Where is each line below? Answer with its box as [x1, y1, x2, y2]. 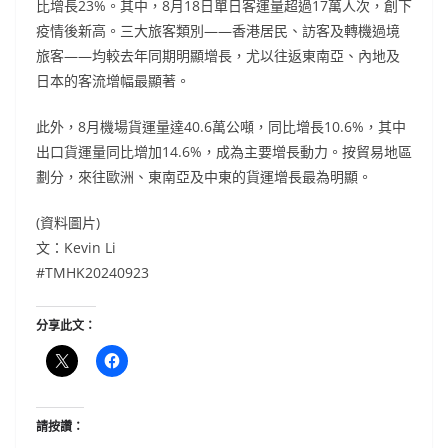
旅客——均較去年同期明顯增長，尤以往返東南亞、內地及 [36, 46, 400, 66]
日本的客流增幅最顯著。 [36, 71, 190, 91]
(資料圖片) [36, 213, 100, 233]
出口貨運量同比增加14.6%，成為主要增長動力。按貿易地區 [36, 142, 412, 162]
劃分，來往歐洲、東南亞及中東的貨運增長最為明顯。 [36, 167, 372, 187]
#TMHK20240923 [36, 263, 149, 283]
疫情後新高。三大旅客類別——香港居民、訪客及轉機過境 [36, 21, 400, 41]
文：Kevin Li [36, 238, 116, 258]
